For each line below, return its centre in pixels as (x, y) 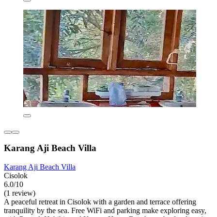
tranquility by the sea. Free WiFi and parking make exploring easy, (105, 210)
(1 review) (20, 193)
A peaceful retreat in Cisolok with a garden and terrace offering (100, 201)
